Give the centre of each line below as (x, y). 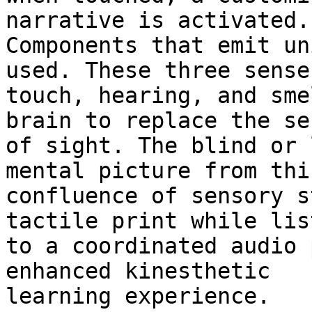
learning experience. (145, 296)
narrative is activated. (158, 21)
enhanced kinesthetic (138, 271)
